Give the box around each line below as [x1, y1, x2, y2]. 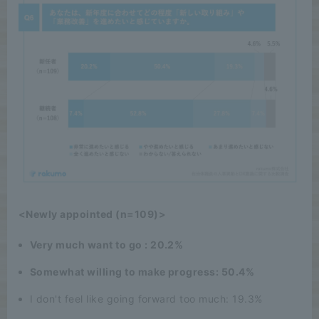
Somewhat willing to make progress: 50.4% [30, 265, 255, 278]
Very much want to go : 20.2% [30, 238, 184, 251]
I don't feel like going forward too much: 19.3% [30, 292, 263, 305]
